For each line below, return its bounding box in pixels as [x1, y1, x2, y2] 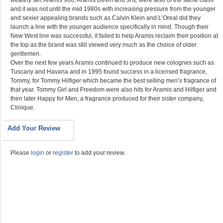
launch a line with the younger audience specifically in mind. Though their [10, 23, 209, 30]
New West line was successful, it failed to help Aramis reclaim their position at [10, 32, 218, 39]
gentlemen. [10, 50, 41, 57]
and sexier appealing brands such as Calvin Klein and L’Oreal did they [10, 14, 201, 21]
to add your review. [73, 149, 125, 156]
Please [10, 149, 31, 156]
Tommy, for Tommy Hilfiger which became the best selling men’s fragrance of [10, 77, 216, 84]
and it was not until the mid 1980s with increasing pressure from [10, 5, 182, 12]
